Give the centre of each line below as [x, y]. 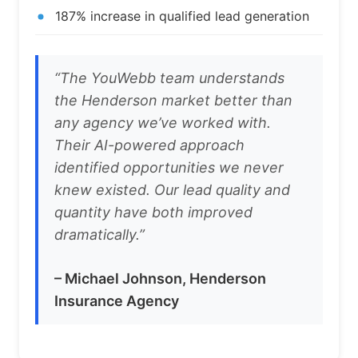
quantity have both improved [153, 213]
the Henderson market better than [173, 101]
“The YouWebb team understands [169, 78]
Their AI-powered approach [149, 145]
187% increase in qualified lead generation [182, 16]
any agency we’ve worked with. [163, 123]
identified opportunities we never [169, 168]
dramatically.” [99, 235]
